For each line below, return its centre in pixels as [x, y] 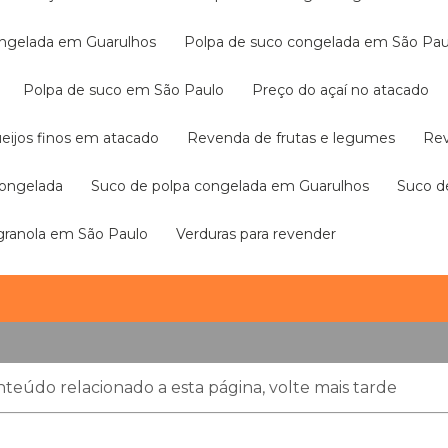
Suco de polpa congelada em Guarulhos [234, 186]
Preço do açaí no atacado [346, 90]
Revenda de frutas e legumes [296, 138]
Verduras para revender [260, 234]
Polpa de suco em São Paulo [129, 90]
